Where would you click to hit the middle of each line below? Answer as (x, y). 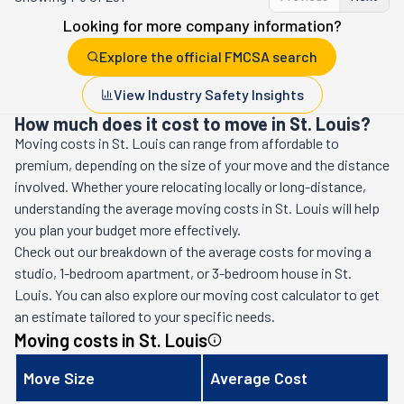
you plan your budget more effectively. (128, 230)
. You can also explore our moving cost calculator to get (214, 294)
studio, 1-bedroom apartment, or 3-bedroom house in (174, 273)
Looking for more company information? (202, 25)
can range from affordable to (252, 143)
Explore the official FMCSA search (208, 56)
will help (354, 208)
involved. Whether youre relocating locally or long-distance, (190, 186)
